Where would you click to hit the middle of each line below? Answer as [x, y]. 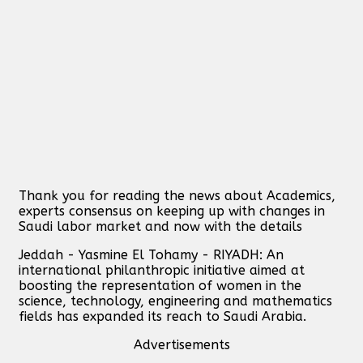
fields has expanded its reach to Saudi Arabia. [162, 316]
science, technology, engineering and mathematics [175, 301]
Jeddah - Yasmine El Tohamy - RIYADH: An [151, 254]
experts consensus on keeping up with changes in [172, 211]
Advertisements [181, 344]
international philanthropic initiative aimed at [162, 270]
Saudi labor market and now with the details [160, 226]
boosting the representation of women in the [160, 285]
